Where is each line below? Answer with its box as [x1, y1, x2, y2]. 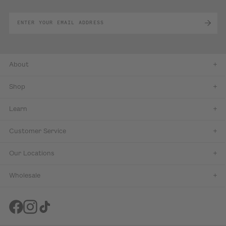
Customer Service [9, 127, 66, 135]
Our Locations [9, 149, 54, 157]
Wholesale [9, 172, 40, 179]
